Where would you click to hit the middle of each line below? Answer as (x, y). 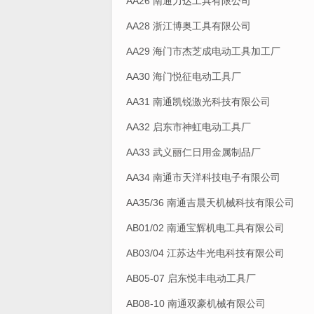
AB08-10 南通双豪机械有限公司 (196, 304)
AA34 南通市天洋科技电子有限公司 (203, 178)
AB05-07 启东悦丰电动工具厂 (191, 279)
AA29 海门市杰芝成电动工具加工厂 (203, 52)
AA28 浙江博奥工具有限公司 (189, 26)
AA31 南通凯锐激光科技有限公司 (198, 102)
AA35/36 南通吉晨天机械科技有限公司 (210, 203)
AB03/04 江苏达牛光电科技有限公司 (205, 253)
